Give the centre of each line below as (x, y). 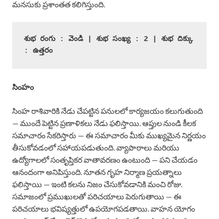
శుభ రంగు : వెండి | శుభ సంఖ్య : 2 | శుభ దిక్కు (108, 39)
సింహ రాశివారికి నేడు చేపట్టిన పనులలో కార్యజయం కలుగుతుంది (108, 110)
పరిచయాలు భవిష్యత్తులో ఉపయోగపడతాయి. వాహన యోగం (104, 208)
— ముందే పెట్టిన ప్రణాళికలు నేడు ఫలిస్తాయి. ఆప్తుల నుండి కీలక (104, 123)
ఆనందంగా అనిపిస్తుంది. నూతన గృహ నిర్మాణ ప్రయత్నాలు (97, 172)
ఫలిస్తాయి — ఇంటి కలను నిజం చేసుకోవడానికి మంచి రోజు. (97, 184)
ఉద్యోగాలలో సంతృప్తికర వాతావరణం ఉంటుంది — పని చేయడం (105, 159)
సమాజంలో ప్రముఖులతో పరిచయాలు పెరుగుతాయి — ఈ (97, 196)
